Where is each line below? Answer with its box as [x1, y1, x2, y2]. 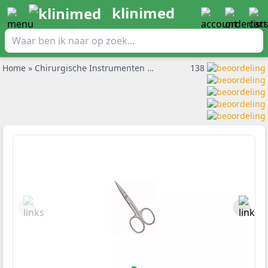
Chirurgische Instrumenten [35, 62, 147, 74]
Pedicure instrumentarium [154, 62, 263, 74]
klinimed [112, 3, 175, 23]
